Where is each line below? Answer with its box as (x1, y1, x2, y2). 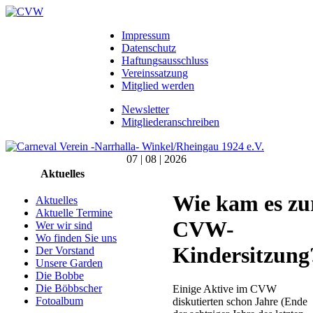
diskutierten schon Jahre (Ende (173, 296, 307, 308)
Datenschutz (122, 42, 176, 54)
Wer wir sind (36, 219, 92, 232)
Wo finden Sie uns (36, 232, 117, 245)
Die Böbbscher (36, 282, 102, 295)
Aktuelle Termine (36, 207, 112, 219)
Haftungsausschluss (122, 54, 208, 66)
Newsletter (122, 103, 169, 115)
